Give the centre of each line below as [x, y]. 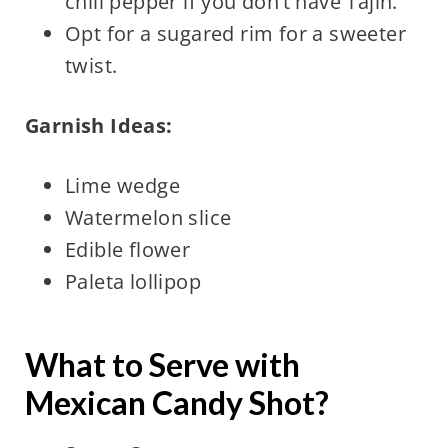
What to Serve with [162, 365]
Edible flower [127, 250]
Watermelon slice [148, 218]
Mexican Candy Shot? [176, 403]
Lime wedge [122, 186]
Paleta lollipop [132, 282]
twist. [91, 66]
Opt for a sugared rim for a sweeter [235, 34]
